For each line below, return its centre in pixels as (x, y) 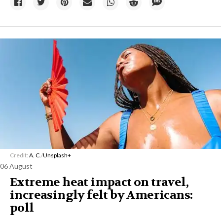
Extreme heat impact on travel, (99, 183)
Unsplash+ (57, 155)
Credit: (19, 155)
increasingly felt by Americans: (101, 195)
